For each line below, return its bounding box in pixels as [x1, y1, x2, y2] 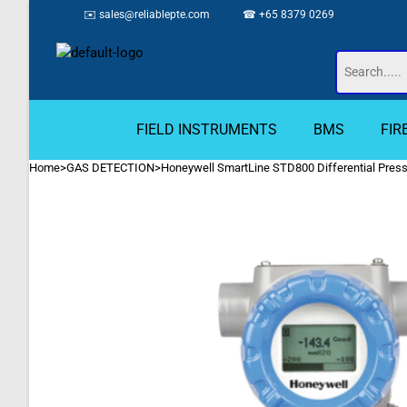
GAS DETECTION [66, 161, 154, 174]
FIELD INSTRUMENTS [135, 121, 277, 138]
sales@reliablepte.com [99, 7, 210, 21]
